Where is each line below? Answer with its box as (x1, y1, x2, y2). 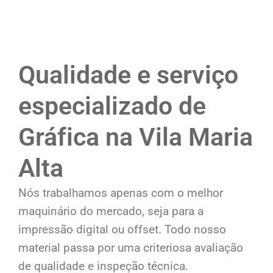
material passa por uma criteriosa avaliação (18, 241, 243, 255)
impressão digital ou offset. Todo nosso (18, 222, 226, 237)
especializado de (18, 91, 206, 121)
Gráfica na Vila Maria (18, 122, 253, 152)
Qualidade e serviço (18, 60, 238, 90)
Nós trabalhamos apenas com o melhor (18, 186, 223, 200)
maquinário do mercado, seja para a (18, 204, 204, 219)
